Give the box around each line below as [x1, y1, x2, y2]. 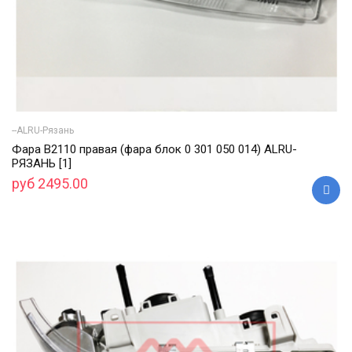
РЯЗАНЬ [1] [12, 156, 71, 170]
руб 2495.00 [12, 174, 88, 192]
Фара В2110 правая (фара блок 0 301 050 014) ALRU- [12, 141, 297, 156]
